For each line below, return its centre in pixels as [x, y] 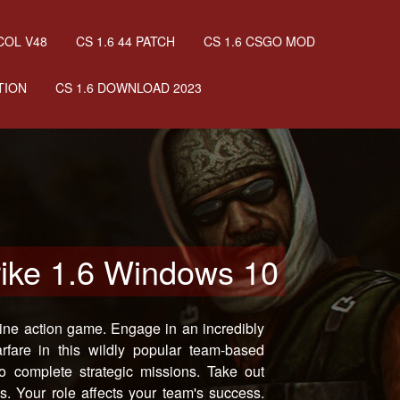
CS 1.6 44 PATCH [125, 41]
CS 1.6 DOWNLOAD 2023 [129, 87]
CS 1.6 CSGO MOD [259, 41]
